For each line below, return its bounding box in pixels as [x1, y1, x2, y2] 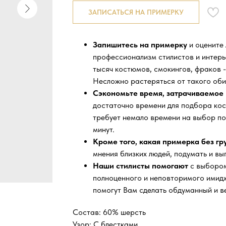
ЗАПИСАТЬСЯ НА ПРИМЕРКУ [88, 8, 184, 16]
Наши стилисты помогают [93, 161, 190, 171]
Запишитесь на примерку [93, 40, 187, 50]
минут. [93, 125, 115, 135]
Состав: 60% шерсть [73, 207, 146, 217]
